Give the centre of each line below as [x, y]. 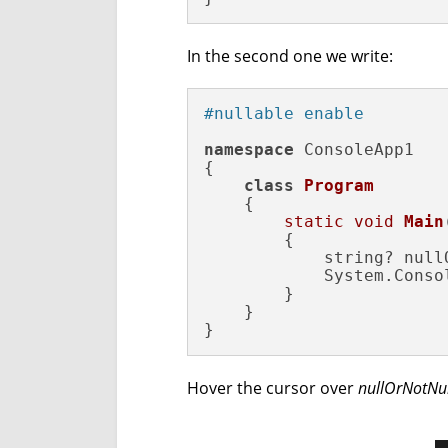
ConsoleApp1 [354, 149]
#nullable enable [289, 113]
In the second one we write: [290, 56]
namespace [249, 149]
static [314, 221]
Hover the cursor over [272, 388]
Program [339, 185]
